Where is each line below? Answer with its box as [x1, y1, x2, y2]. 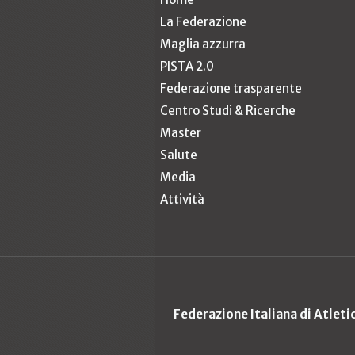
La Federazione [160, 13, 246, 29]
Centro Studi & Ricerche [160, 102, 296, 118]
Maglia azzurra [160, 36, 246, 52]
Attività [160, 191, 204, 207]
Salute [160, 147, 197, 162]
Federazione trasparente [160, 80, 302, 96]
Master [160, 124, 201, 140]
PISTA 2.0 [160, 58, 214, 74]
